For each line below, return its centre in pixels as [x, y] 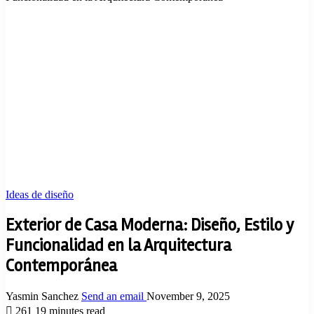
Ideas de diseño [40, 194]
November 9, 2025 [188, 296]
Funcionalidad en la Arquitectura [118, 245]
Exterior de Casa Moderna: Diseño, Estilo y [150, 225]
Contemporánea [61, 266]
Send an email [112, 296]
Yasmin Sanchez [42, 296]
